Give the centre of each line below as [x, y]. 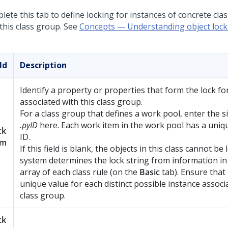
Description [43, 65]
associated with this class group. [81, 102]
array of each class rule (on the [80, 172]
